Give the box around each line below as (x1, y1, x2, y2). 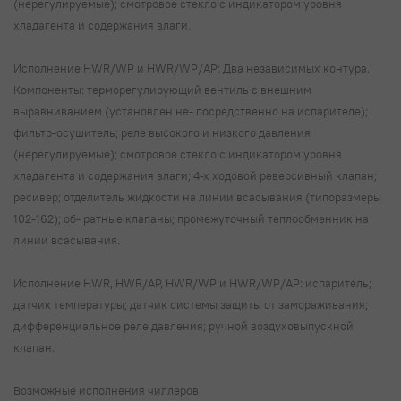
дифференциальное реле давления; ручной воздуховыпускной (13, 319, 354, 334)
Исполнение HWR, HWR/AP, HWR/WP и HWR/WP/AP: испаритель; (13, 276, 371, 291)
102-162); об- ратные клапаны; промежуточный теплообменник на (13, 211, 369, 226)
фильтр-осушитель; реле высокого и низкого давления (13, 125, 311, 141)
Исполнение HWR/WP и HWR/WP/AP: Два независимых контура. (13, 61, 370, 76)
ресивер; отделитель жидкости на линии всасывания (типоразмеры (13, 190, 381, 205)
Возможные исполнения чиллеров (13, 383, 201, 398)
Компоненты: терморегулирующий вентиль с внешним (13, 82, 311, 98)
